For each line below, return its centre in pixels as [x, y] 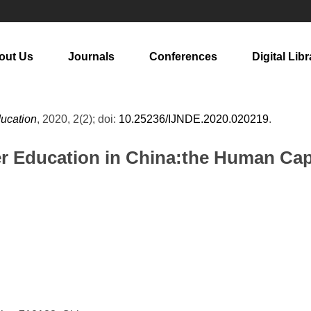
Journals [91, 57]
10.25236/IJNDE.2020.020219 [194, 119]
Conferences [183, 57]
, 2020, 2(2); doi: [78, 119]
